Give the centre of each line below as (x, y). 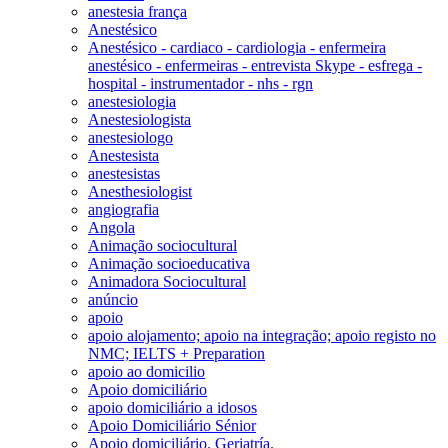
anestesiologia (132, 101)
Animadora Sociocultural (167, 281)
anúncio (113, 299)
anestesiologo (130, 137)
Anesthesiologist (140, 191)
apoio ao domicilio (146, 371)
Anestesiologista (139, 119)
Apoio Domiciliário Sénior (172, 425)
